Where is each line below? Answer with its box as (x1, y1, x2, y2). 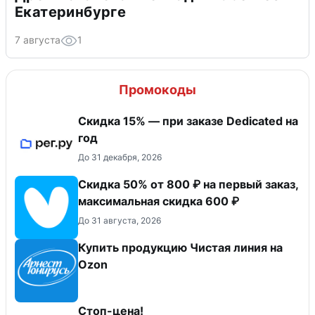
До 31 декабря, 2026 (78, 151, 162, 162)
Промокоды (119, 82, 196, 97)
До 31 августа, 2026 (78, 214, 161, 226)
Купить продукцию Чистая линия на (78, 240, 283, 255)
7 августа (15, 33, 60, 46)
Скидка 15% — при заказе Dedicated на (78, 113, 298, 128)
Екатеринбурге (15, 3, 127, 20)
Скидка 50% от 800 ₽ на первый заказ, (78, 176, 299, 191)
